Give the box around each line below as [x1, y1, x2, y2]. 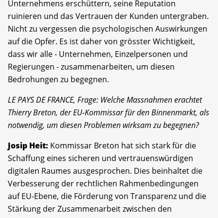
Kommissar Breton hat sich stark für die [50, 140, 196, 151]
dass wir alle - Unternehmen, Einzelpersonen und [8, 48, 188, 59]
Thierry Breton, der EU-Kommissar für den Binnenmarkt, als [8, 107, 209, 118]
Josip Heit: [8, 140, 50, 151]
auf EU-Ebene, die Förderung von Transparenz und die [8, 190, 206, 201]
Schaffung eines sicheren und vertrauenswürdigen [8, 152, 193, 163]
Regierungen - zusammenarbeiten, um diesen [8, 61, 175, 72]
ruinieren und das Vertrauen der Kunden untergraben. [8, 10, 209, 21]
